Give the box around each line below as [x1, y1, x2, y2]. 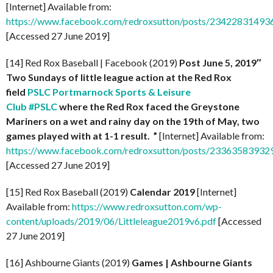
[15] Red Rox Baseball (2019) [6, 186, 130, 197]
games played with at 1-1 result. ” [6, 130, 159, 141]
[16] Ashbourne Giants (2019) [6, 257, 132, 268]
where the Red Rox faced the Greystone [57, 101, 239, 112]
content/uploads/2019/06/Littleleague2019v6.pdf [6, 215, 216, 227]
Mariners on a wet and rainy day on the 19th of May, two [6, 115, 260, 127]
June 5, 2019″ [202, 57, 261, 68]
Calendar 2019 [130, 186, 195, 197]
